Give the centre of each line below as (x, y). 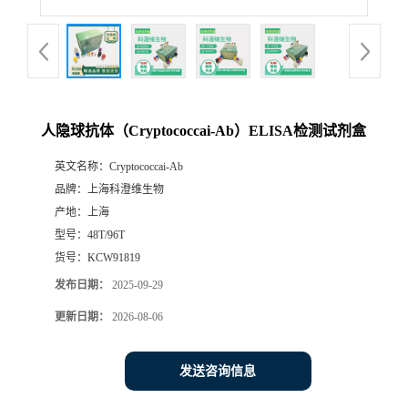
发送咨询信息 (218, 371)
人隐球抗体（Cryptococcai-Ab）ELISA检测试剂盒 (204, 130)
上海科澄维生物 (126, 189)
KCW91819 (114, 257)
